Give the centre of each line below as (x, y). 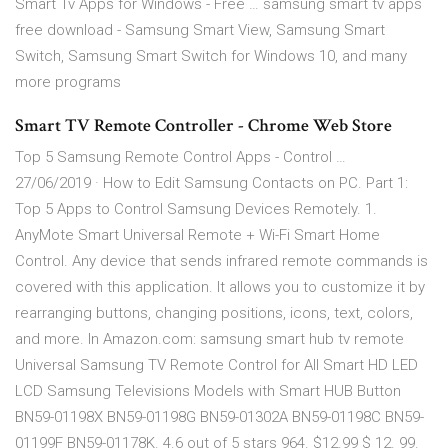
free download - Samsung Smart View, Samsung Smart (200, 30)
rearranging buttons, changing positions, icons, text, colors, (214, 313)
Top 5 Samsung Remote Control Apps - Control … (180, 157)
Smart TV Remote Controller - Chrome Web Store (203, 126)
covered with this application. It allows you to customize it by (220, 287)
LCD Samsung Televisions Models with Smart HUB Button (208, 391)
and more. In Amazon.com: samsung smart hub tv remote (209, 339)
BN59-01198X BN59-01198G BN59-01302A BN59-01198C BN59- (219, 417)
